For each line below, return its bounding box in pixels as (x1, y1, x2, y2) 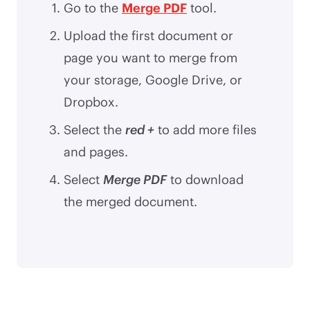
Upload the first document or (64, 27, 233, 43)
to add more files (154, 121, 257, 137)
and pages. (64, 143, 128, 159)
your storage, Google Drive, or (64, 71, 242, 87)
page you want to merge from (64, 49, 237, 65)
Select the (64, 121, 125, 137)
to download (167, 171, 244, 187)
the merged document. (64, 193, 201, 209)
